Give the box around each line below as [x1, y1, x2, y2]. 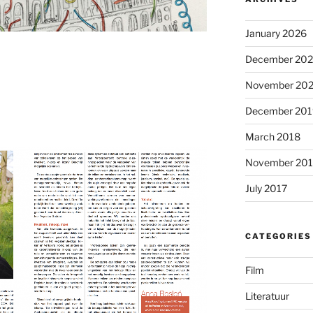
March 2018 [245, 130, 300, 143]
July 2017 [245, 182, 287, 194]
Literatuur [245, 289, 289, 302]
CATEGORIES [245, 231, 312, 241]
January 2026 [245, 27, 307, 39]
